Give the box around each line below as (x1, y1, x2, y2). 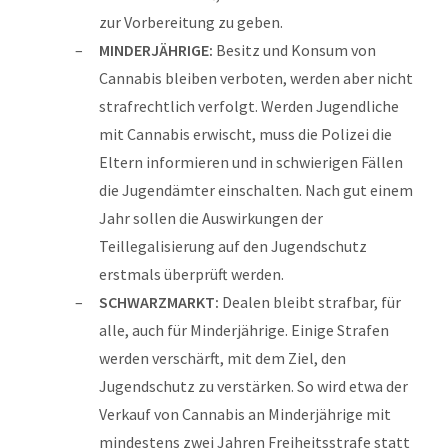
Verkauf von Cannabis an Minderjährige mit (99, 403, 391, 424)
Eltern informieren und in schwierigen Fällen (99, 151, 403, 172)
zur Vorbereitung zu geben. (99, 11, 283, 32)
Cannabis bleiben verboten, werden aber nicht (99, 67, 413, 88)
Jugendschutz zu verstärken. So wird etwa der (99, 375, 408, 396)
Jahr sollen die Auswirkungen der (99, 207, 323, 228)
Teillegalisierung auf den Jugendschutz (99, 235, 367, 256)
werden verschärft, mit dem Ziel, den (99, 347, 346, 368)
